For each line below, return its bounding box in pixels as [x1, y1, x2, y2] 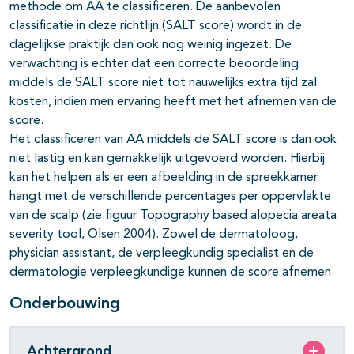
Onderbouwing [9, 296, 120, 313]
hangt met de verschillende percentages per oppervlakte [9, 190, 331, 204]
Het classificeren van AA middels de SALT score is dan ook [9, 134, 337, 147]
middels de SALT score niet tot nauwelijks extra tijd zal [9, 77, 317, 90]
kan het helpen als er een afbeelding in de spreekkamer [9, 171, 318, 185]
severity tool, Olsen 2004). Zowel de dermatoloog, [9, 228, 298, 242]
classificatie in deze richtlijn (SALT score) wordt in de [9, 20, 302, 33]
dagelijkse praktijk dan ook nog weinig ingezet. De [9, 39, 292, 52]
